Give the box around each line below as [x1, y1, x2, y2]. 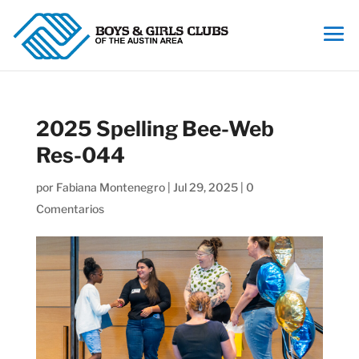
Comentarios [35, 202, 104, 216]
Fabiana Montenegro [55, 180, 165, 194]
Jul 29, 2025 [172, 180, 238, 194]
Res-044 [35, 143, 125, 167]
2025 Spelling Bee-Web [35, 116, 274, 141]
